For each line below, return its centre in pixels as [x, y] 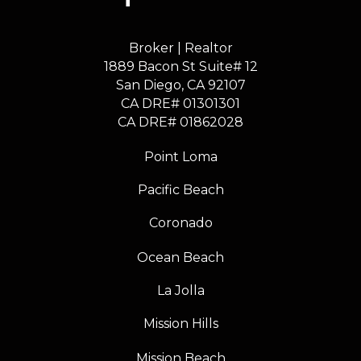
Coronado [180, 222]
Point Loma [180, 156]
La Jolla [180, 290]
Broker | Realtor [180, 48]
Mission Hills [180, 323]
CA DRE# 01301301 [180, 103]
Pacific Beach [180, 189]
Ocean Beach [180, 257]
